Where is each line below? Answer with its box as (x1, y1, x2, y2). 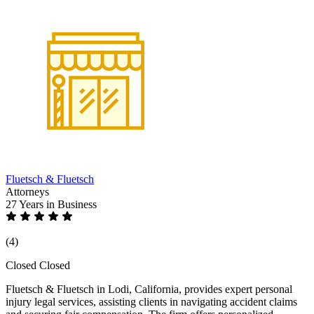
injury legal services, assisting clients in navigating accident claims (6, 295, 297, 308)
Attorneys (6, 185, 49, 198)
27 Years (6, 198, 46, 210)
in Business (46, 198, 97, 210)
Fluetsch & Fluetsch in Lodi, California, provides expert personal (6, 282, 292, 295)
